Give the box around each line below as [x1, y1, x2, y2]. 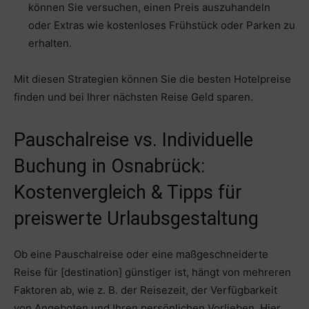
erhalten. [28, 37, 72, 50]
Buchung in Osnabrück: [14, 155, 205, 178]
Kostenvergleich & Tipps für [14, 181, 242, 204]
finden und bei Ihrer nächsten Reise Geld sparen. [14, 90, 253, 104]
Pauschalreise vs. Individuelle [14, 129, 253, 152]
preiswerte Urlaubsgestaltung [14, 208, 259, 230]
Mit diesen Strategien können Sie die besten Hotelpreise [14, 72, 291, 86]
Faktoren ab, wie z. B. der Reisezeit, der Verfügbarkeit [14, 283, 277, 297]
